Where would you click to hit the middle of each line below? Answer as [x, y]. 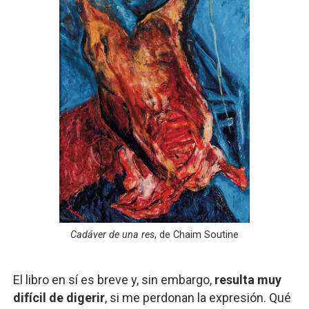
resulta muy [248, 280]
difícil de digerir [59, 298]
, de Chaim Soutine [196, 235]
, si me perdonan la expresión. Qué [198, 298]
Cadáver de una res [112, 235]
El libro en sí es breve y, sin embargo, [113, 280]
